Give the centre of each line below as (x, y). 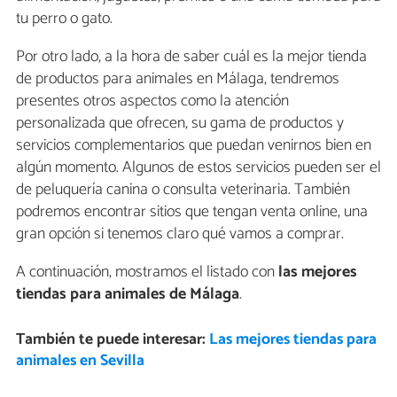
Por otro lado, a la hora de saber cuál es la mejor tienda (191, 57)
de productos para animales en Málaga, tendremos (178, 79)
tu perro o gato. (64, 19)
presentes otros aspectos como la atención (152, 101)
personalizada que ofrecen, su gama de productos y (180, 124)
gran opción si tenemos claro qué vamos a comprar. (180, 234)
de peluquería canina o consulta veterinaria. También (183, 190)
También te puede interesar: (112, 340)
